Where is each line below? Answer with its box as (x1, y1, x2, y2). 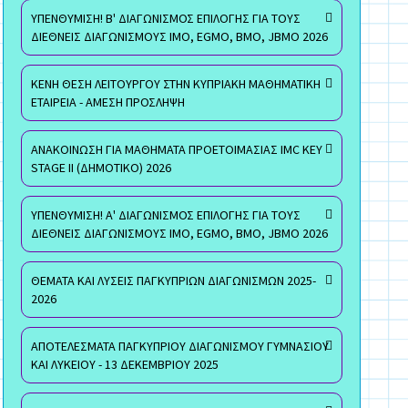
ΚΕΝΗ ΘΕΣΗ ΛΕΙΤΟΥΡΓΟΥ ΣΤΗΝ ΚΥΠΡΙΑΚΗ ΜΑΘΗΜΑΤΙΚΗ (30, 75, 321, 92)
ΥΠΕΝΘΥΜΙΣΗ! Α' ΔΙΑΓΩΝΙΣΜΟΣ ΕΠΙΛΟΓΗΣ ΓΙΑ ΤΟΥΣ (30, 206, 301, 223)
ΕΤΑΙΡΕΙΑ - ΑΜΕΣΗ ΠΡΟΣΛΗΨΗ (30, 93, 185, 110)
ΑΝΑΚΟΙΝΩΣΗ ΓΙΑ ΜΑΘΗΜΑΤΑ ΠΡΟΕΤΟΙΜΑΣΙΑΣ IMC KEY (30, 140, 322, 158)
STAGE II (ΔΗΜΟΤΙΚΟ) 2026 (30, 158, 171, 176)
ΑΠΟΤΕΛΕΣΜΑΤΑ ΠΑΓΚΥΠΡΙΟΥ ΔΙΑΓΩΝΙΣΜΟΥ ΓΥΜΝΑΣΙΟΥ (30, 337, 329, 354)
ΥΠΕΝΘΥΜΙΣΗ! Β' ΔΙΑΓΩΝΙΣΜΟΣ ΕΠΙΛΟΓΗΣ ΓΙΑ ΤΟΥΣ (30, 9, 301, 26)
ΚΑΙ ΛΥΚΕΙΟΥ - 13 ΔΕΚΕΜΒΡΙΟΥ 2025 (30, 355, 219, 372)
